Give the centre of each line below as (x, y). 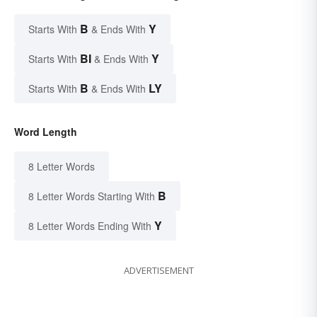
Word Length (46, 131)
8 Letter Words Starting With (92, 196)
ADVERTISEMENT (158, 270)
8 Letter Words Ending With (90, 225)
